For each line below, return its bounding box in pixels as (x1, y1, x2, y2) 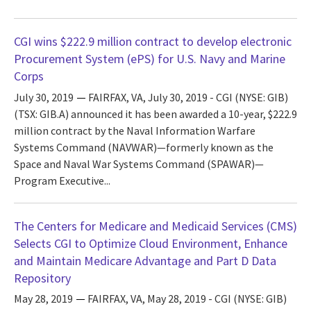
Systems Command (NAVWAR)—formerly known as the (14, 140, 274, 154)
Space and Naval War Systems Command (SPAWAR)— (14, 156, 264, 171)
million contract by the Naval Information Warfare (14, 123, 255, 137)
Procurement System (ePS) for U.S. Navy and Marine (14, 51, 285, 67)
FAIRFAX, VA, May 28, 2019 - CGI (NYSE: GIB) (87, 291, 287, 305)
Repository (14, 269, 71, 286)
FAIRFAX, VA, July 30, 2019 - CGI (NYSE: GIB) (88, 90, 288, 104)
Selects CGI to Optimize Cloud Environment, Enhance (14, 235, 287, 251)
